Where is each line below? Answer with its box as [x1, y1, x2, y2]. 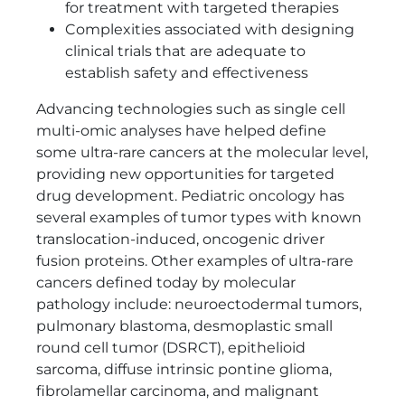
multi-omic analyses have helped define [36, 121, 326, 139]
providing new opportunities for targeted [36, 165, 334, 183]
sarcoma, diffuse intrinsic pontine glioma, [36, 360, 332, 378]
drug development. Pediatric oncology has [36, 186, 344, 204]
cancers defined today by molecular [36, 273, 296, 291]
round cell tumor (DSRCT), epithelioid [36, 338, 306, 356]
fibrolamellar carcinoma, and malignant [36, 381, 319, 400]
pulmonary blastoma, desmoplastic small [36, 316, 333, 334]
